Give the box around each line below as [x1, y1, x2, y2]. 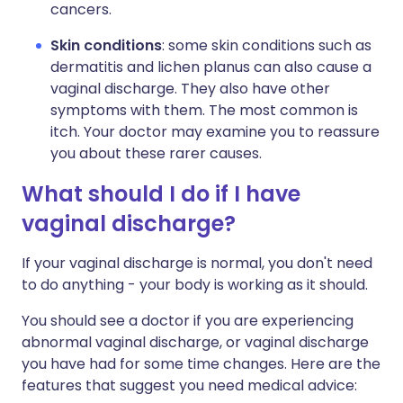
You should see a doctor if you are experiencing [22, 310, 354, 331]
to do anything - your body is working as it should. [22, 274, 368, 295]
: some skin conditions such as [162, 35, 372, 56]
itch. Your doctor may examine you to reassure [50, 121, 380, 142]
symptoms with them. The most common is [50, 100, 358, 121]
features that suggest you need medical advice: [22, 375, 357, 396]
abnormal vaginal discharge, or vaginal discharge [22, 332, 369, 353]
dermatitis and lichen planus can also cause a [50, 57, 372, 77]
